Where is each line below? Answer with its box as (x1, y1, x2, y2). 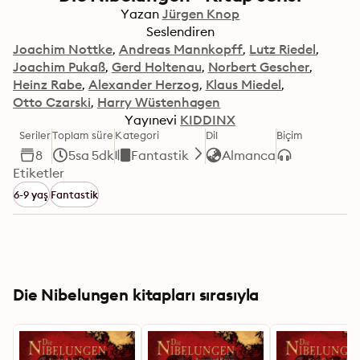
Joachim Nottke (13, 41, 112, 57)
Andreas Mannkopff (118, 41, 243, 57)
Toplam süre (51, 129, 114, 141)
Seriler (19, 129, 51, 141)
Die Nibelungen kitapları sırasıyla (13, 284, 260, 305)
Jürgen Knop (162, 6, 240, 22)
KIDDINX (180, 112, 235, 128)
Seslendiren (145, 23, 215, 39)
